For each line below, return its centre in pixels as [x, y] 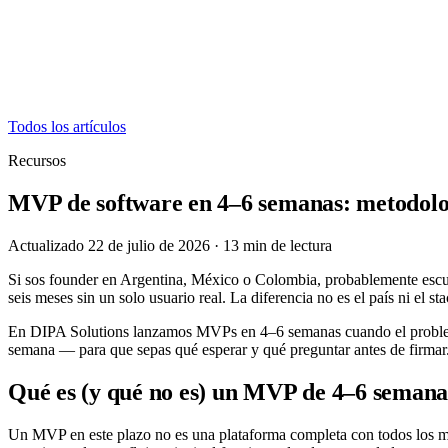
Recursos [37, 160]
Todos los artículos [67, 126]
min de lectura [287, 245]
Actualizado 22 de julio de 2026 [109, 245]
